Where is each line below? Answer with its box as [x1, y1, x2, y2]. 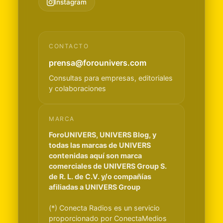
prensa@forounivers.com [49, 58, 146, 68]
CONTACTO [49, 42, 89, 50]
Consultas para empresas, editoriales [49, 74, 173, 83]
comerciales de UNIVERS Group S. [49, 162, 167, 171]
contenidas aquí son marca [49, 151, 142, 160]
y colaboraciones [49, 84, 106, 93]
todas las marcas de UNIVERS [49, 141, 151, 150]
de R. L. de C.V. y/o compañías [49, 172, 151, 181]
